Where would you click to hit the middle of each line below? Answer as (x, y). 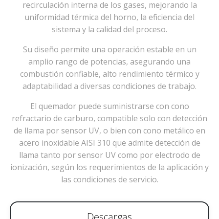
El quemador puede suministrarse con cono (109, 106)
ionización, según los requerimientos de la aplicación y (109, 167)
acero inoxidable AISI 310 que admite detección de (109, 142)
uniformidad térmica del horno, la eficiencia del (109, 17)
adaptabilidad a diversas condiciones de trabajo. (109, 86)
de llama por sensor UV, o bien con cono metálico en (109, 130)
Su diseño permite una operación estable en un (109, 49)
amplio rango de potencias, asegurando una (109, 61)
